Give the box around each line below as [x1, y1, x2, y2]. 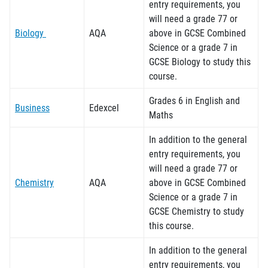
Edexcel [89, 101, 119, 114]
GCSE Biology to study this [149, 55, 251, 68]
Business [15, 101, 50, 114]
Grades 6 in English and [149, 94, 240, 106]
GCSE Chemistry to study [149, 205, 244, 217]
